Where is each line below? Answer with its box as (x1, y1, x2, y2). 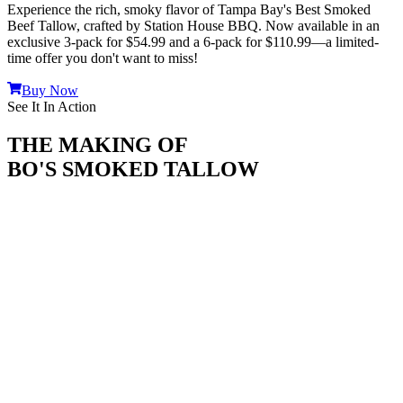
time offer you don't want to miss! (7, 50, 198, 67)
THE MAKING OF (7, 133, 188, 157)
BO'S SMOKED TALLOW (7, 157, 259, 182)
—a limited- (311, 34, 379, 50)
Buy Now (22, 83, 78, 99)
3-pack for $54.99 (64, 34, 166, 50)
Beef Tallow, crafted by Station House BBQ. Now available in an (7, 18, 380, 34)
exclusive (7, 34, 64, 50)
